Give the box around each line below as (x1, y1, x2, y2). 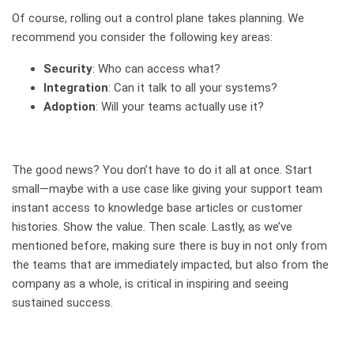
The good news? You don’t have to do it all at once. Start (12, 162, 312, 177)
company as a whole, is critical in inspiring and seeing (12, 276, 288, 291)
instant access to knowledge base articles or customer (12, 200, 303, 215)
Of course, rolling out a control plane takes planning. (12, 10, 288, 25)
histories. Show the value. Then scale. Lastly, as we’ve (12, 219, 292, 234)
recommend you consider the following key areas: (12, 29, 273, 44)
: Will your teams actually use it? (96, 99, 264, 114)
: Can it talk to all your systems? (108, 80, 277, 95)
